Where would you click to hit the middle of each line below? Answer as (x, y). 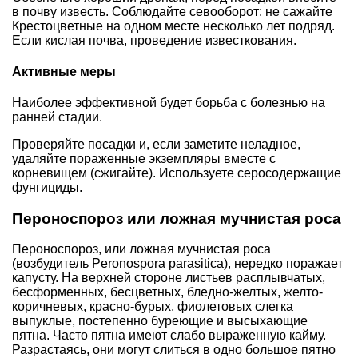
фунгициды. (47, 188)
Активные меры (64, 71)
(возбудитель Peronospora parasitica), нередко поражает (177, 264)
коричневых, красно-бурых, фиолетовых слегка (153, 307)
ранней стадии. (57, 117)
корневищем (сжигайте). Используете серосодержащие (177, 173)
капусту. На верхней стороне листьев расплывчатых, (169, 278)
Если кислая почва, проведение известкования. (154, 40)
